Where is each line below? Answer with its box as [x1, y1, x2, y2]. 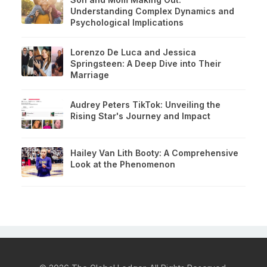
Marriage [70, 69, 109, 80]
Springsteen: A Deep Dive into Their [70, 58, 221, 69]
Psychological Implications [70, 17, 184, 27]
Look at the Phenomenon [70, 159, 175, 169]
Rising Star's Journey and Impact [70, 110, 210, 121]
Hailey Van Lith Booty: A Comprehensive [70, 147, 238, 158]
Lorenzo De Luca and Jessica [70, 46, 196, 57]
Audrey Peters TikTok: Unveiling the [70, 99, 221, 110]
